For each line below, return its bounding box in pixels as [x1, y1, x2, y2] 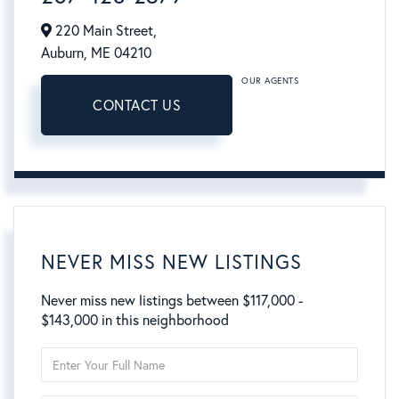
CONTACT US [93, 96, 181, 115]
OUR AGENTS [241, 75, 298, 87]
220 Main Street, [52, 21, 157, 40]
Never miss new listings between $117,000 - [41, 291, 303, 310]
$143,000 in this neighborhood [41, 311, 229, 330]
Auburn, [41, 44, 91, 62]
